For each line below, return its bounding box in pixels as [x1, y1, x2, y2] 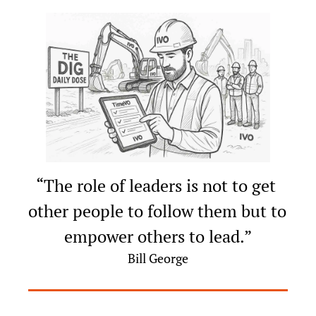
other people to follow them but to [28, 200, 286, 223]
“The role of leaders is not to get [36, 174, 276, 197]
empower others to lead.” [64, 225, 252, 248]
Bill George [128, 250, 188, 267]
